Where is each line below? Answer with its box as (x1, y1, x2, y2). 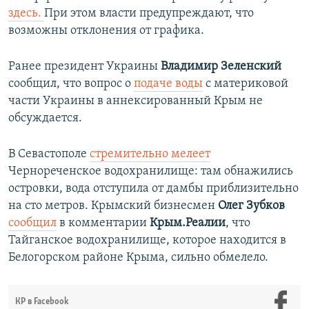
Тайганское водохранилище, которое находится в (8, 233, 286, 247)
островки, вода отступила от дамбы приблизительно (8, 181, 299, 195)
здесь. (8, 6, 44, 20)
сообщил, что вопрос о (8, 77, 134, 90)
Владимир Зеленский (161, 59, 281, 73)
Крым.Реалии (150, 216, 226, 230)
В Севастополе (8, 147, 90, 161)
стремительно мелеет (90, 147, 210, 161)
